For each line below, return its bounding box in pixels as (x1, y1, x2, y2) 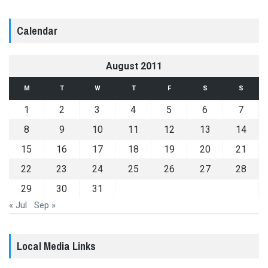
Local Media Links (17, 238, 96, 254)
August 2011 (106, 60, 162, 72)
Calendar (17, 23, 57, 38)
